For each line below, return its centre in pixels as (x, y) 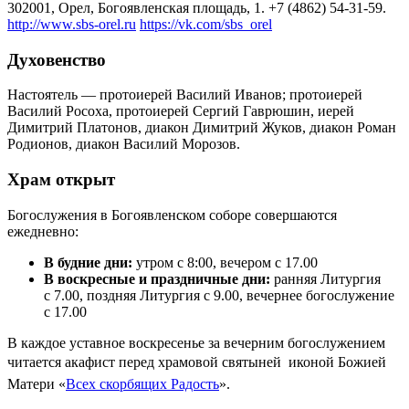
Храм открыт (61, 179)
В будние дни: (88, 262)
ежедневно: (43, 231)
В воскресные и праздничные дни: (159, 278)
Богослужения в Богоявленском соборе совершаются (172, 215)
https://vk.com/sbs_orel (206, 24)
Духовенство (57, 59)
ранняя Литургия (327, 278)
